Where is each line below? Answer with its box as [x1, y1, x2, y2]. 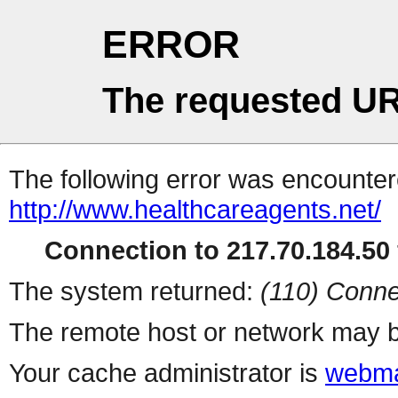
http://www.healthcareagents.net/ [9, 195, 381, 225]
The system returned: [9, 276, 260, 306]
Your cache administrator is [9, 358, 325, 388]
